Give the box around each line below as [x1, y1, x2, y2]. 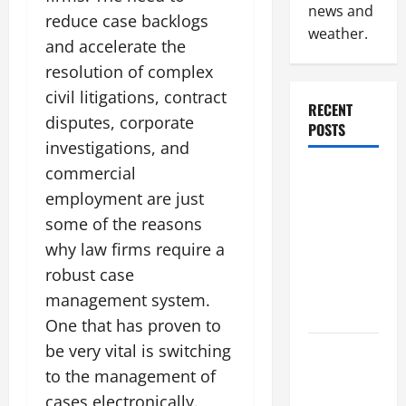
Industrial [307, 343, 365, 364]
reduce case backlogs [45, 9, 208, 32]
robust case [45, 263, 134, 285]
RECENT [307, 99, 353, 121]
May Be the [307, 256, 373, 277]
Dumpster [307, 233, 366, 255]
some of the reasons [45, 212, 202, 235]
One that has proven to [45, 314, 221, 336]
